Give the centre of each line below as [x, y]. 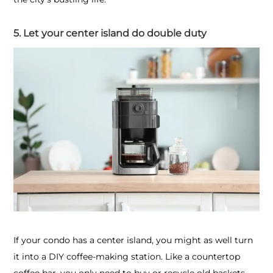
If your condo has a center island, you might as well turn [133, 240]
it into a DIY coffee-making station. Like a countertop [127, 256]
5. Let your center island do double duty [110, 33]
